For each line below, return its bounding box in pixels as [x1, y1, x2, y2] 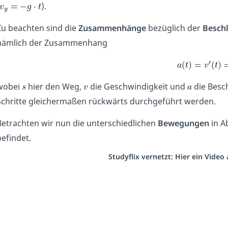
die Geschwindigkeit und [88, 81, 187, 93]
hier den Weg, [25, 81, 83, 93]
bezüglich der [146, 22, 203, 34]
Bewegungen [157, 118, 209, 129]
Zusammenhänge [78, 22, 146, 34]
